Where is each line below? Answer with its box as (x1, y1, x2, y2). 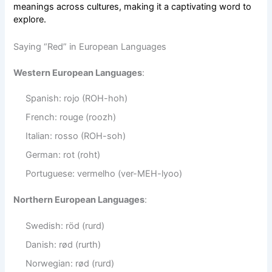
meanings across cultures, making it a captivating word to (13, 1, 252, 13)
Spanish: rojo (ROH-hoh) (25, 93, 128, 104)
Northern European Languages (13, 194, 145, 206)
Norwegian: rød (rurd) (25, 258, 115, 270)
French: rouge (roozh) (25, 112, 117, 123)
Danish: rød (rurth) (25, 239, 101, 251)
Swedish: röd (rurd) (25, 220, 105, 232)
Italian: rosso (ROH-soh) (25, 131, 126, 142)
